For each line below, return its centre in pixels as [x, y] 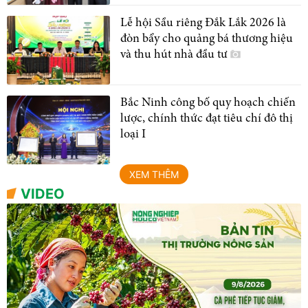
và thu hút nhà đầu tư [175, 55]
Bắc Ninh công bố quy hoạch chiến [208, 103]
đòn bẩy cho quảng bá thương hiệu [207, 39]
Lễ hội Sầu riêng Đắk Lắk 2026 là [203, 23]
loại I [133, 134]
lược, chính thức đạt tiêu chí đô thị [207, 119]
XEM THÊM [154, 174]
